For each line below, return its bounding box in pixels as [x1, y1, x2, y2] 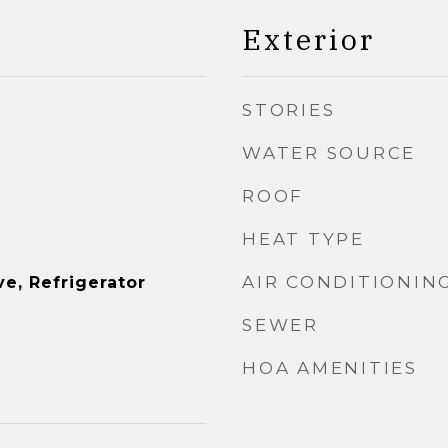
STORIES [242, 100, 336, 120]
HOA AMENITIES [242, 358, 418, 378]
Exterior [242, 20, 375, 58]
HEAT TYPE [242, 229, 365, 249]
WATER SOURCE [242, 143, 416, 163]
